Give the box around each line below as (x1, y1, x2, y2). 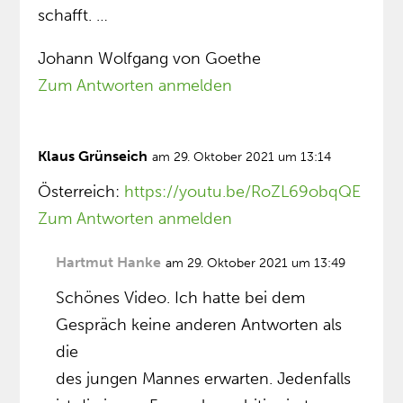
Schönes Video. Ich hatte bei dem (56, 288, 306, 309)
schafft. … (38, 5, 109, 26)
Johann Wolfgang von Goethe (38, 49, 262, 69)
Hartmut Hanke (56, 254, 162, 272)
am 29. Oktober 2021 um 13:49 (166, 255, 346, 272)
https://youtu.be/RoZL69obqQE (124, 182, 362, 202)
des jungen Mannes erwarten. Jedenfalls (56, 369, 352, 390)
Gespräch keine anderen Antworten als (56, 315, 343, 336)
